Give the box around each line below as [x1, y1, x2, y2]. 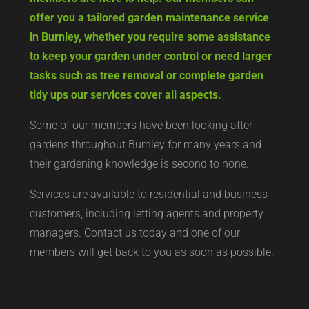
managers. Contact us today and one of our [29, 226, 240, 239]
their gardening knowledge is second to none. [29, 157, 249, 170]
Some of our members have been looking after [29, 118, 252, 132]
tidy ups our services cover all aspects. [29, 88, 221, 101]
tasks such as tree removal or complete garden [29, 68, 263, 82]
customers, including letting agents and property [29, 206, 263, 220]
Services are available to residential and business [29, 187, 268, 201]
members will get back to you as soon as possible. [29, 245, 274, 259]
